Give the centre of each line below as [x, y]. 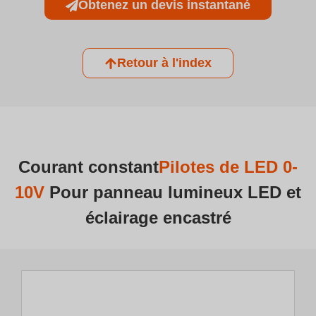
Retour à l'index [164, 63]
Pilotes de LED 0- [228, 167]
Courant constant [89, 167]
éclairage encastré [158, 218]
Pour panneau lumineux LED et [175, 192]
